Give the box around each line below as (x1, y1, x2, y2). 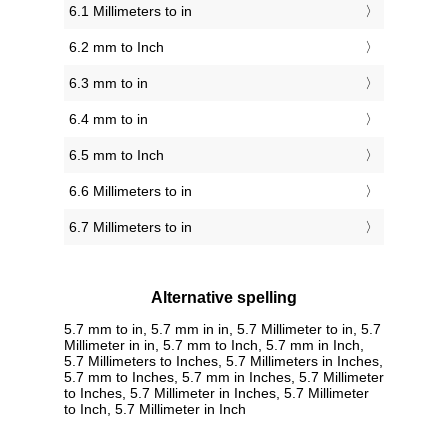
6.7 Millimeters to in (69, 219, 192, 236)
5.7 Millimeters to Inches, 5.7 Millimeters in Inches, (64, 352, 383, 369)
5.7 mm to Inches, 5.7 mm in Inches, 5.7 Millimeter (64, 368, 384, 385)
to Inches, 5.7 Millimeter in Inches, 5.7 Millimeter (64, 384, 369, 401)
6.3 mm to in (69, 75, 148, 92)
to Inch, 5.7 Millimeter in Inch (64, 400, 246, 417)
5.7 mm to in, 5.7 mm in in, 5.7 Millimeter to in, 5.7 (64, 320, 381, 337)
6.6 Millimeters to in (69, 183, 192, 200)
